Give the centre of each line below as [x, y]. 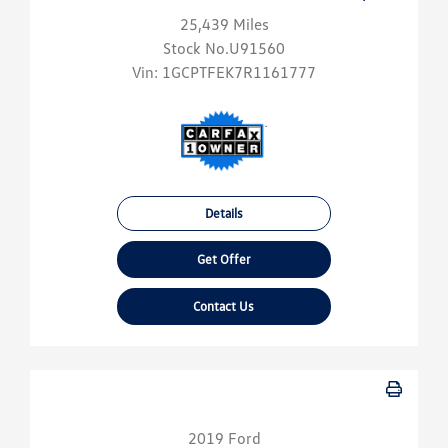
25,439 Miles [224, 24]
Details [223, 213]
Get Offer [223, 259]
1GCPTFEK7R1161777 [239, 72]
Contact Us [224, 306]
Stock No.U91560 [224, 48]
